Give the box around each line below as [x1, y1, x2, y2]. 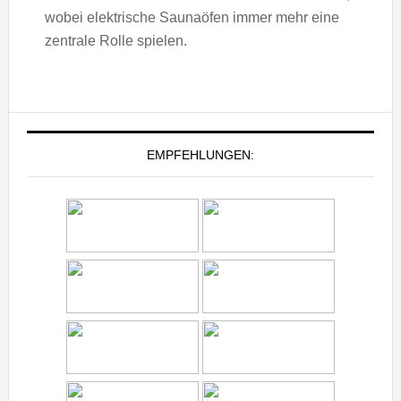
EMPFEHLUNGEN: [146, 147, 254, 162]
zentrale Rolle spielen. [44, 32, 187, 48]
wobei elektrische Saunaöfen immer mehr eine [44, 9, 339, 25]
